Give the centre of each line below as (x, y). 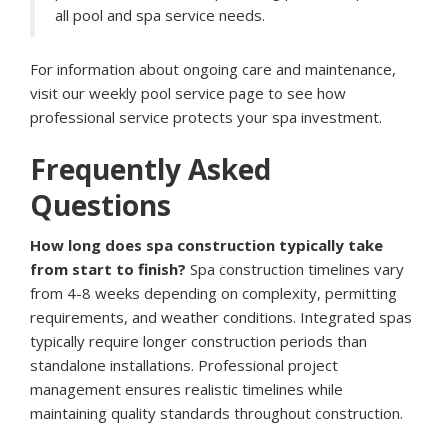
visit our (59, 93)
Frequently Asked (150, 169)
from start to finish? (108, 269)
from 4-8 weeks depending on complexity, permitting (213, 293)
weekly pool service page (176, 93)
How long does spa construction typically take (206, 245)
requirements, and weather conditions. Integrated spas (221, 317)
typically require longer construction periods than (198, 341)
